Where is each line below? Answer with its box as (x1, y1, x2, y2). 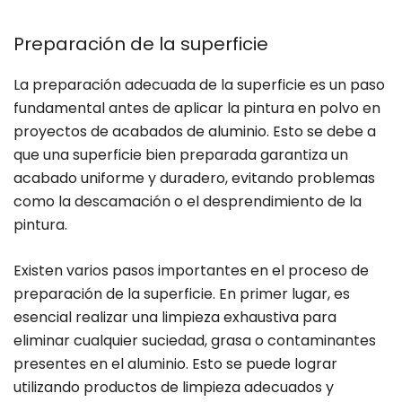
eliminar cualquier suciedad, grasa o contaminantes (13, 330, 376, 352)
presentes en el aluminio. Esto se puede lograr (13, 354, 337, 375)
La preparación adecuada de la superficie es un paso (13, 74, 385, 96)
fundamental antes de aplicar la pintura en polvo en (13, 98, 380, 119)
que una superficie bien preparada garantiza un (13, 144, 348, 166)
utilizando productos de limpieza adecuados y (13, 377, 334, 398)
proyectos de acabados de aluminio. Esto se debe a (13, 121, 376, 143)
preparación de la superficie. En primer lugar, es (13, 284, 350, 305)
